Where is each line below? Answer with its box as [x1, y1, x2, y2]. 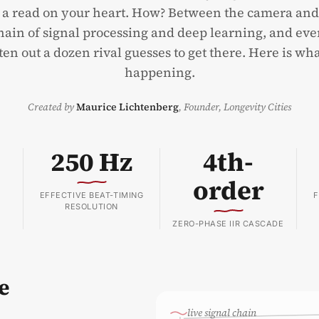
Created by [28, 100, 76, 114]
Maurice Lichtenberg [76, 100, 179, 114]
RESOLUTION [65, 202, 118, 211]
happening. [124, 63, 195, 81]
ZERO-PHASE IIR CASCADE [172, 219, 284, 229]
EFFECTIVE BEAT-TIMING [39, 190, 144, 200]
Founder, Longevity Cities [184, 100, 291, 114]
